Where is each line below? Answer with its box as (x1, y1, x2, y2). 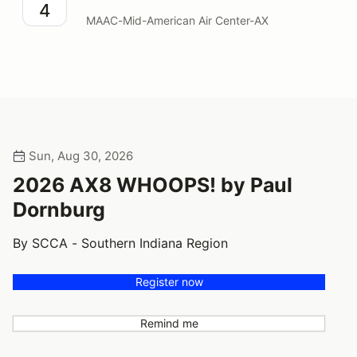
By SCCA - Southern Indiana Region (13, 235, 228, 252)
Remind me (139, 316, 198, 331)
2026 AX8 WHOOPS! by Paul (13, 173, 292, 198)
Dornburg (13, 198, 105, 222)
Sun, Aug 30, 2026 (25, 148, 133, 164)
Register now (135, 275, 203, 289)
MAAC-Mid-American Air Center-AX (86, 14, 269, 28)
